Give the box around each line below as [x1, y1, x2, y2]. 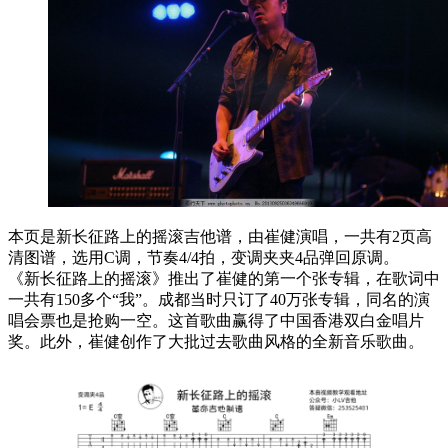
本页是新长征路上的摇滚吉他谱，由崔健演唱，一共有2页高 [8, 227, 432, 245]
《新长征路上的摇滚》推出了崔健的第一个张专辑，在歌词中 [8, 269, 440, 287]
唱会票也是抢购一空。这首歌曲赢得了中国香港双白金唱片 [8, 311, 424, 329]
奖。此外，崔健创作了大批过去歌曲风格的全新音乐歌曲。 [8, 332, 424, 350]
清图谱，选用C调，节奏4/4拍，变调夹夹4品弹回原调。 [8, 248, 399, 266]
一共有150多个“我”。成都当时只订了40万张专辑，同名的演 [8, 290, 430, 308]
